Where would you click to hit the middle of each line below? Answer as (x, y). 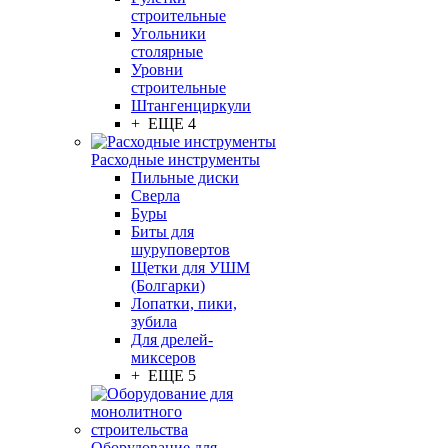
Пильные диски (185, 177)
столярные (167, 51)
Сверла (155, 195)
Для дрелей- (172, 339)
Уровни (157, 69)
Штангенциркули (191, 105)
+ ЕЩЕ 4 (163, 123)
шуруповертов (180, 249)
